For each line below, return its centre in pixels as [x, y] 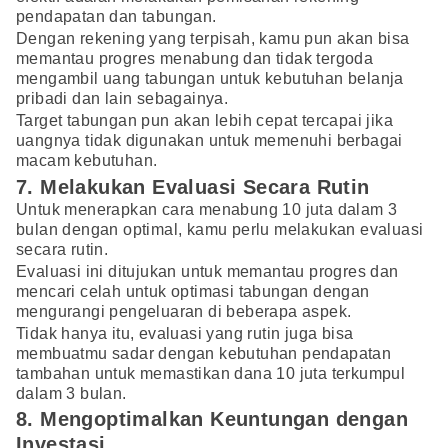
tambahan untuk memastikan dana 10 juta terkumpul [211, 373]
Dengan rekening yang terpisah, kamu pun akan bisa [213, 39]
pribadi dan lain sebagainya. [122, 99]
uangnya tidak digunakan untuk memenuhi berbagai [209, 141]
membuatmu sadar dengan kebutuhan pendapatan [204, 353]
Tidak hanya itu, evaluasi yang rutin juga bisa [185, 333]
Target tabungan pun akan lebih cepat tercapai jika [204, 121]
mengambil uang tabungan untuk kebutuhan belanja [210, 79]
